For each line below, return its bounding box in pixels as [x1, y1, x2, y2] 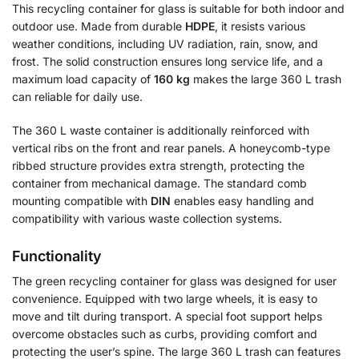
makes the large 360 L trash [190, 72, 341, 87]
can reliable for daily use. [12, 90, 143, 104]
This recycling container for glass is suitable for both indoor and [12, 2, 345, 16]
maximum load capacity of [12, 72, 154, 87]
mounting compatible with [12, 193, 151, 208]
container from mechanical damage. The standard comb [12, 175, 307, 190]
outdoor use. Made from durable [12, 19, 185, 34]
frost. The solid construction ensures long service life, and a [12, 54, 323, 69]
